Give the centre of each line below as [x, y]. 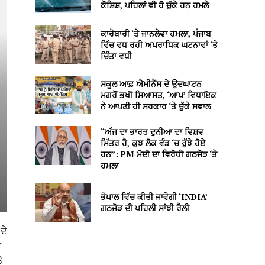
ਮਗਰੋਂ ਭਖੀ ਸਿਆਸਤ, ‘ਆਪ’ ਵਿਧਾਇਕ [158, 95]
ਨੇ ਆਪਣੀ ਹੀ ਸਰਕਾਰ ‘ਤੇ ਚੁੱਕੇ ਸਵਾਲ [155, 106]
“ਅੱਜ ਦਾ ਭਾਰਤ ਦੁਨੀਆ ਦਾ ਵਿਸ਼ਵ [152, 132]
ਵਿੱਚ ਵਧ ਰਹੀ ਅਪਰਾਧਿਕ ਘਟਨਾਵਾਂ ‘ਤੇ [159, 44]
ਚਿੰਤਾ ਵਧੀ [116, 56]
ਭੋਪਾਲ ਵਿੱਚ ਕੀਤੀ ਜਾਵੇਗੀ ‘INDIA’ [154, 196]
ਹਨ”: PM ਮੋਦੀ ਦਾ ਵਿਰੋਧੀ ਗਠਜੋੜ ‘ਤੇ [159, 154]
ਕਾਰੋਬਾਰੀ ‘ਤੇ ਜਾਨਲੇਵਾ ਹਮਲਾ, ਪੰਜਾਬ [156, 33]
